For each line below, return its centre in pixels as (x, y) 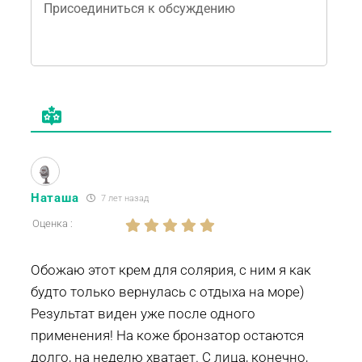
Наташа (55, 198)
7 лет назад (124, 199)
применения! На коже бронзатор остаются (167, 336)
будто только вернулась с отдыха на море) (168, 292)
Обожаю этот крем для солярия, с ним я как (171, 270)
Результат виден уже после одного (143, 314)
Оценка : (53, 224)
